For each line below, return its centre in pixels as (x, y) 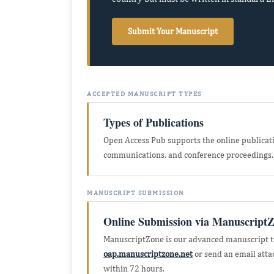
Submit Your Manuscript (173, 31)
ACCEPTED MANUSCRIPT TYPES (144, 94)
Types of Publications (154, 122)
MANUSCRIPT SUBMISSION (135, 193)
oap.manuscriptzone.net (148, 254)
